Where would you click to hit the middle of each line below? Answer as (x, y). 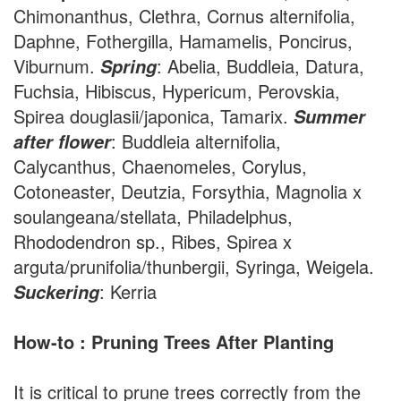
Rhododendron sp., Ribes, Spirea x (153, 241)
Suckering (56, 292)
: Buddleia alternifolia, (196, 141)
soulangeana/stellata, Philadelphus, (153, 216)
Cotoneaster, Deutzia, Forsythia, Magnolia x (188, 191)
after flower (62, 141)
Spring (128, 66)
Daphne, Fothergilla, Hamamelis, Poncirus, (183, 41)
